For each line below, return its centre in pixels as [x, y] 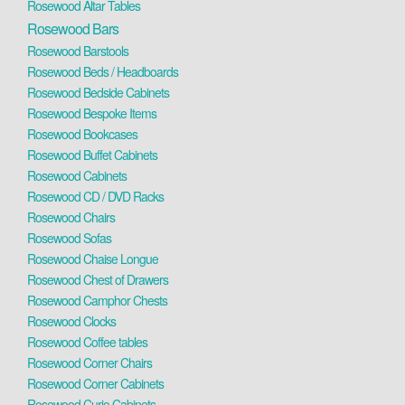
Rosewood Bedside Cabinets [98, 92]
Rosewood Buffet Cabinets [92, 155]
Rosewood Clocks [71, 321]
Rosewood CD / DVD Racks [95, 196]
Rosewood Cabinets [77, 175]
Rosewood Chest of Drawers [98, 279]
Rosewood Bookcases [82, 134]
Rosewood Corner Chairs [89, 363]
